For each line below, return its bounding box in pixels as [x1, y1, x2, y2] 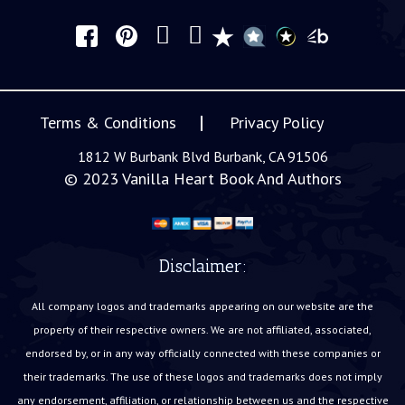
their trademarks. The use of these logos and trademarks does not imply [23, 369, 382, 383]
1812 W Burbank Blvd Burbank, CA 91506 [77, 146, 328, 165]
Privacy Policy [230, 111, 324, 133]
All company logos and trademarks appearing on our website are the [32, 298, 373, 313]
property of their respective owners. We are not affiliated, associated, [33, 322, 372, 336]
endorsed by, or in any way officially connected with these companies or [24, 345, 381, 360]
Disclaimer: [158, 254, 247, 277]
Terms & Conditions [40, 111, 176, 133]
